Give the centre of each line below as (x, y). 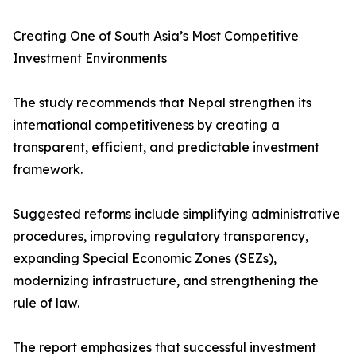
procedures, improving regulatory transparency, (161, 236)
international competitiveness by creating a (146, 125)
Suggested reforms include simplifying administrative (176, 214)
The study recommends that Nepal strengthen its (162, 103)
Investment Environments (90, 58)
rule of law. (46, 303)
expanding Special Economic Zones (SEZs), (145, 259)
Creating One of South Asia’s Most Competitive (156, 36)
